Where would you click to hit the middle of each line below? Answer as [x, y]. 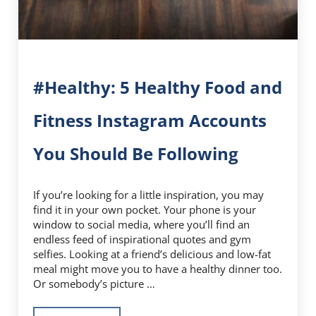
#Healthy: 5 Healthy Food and [158, 87]
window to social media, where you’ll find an [142, 224]
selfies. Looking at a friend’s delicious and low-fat [152, 254]
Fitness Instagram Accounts [150, 121]
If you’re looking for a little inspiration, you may [149, 194]
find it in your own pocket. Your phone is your [145, 209]
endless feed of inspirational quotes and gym [142, 239]
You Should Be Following [136, 154]
